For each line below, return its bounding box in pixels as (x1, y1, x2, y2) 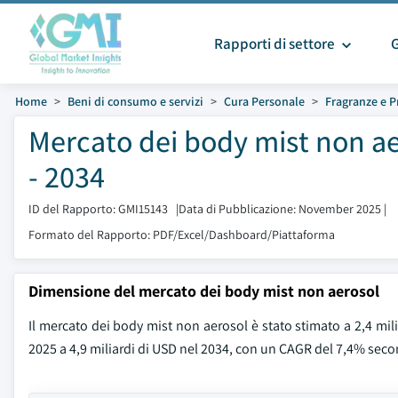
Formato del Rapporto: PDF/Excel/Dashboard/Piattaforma (28, 227, 335, 243)
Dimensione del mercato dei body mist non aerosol (28, 281, 379, 301)
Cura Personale (224, 93, 305, 109)
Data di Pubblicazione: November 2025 (179, 201, 381, 217)
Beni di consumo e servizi (68, 93, 203, 109)
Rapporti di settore (214, 34, 338, 53)
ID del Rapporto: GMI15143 (28, 201, 168, 217)
